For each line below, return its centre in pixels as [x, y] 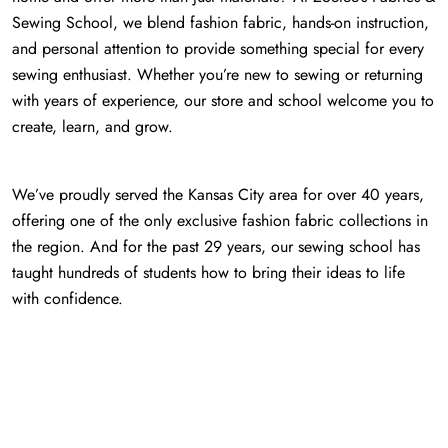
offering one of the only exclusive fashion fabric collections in [220, 220]
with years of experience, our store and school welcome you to [223, 100]
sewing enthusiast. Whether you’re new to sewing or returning [217, 74]
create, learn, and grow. [92, 126]
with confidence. [67, 298]
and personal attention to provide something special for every [218, 48]
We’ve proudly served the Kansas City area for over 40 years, [218, 194]
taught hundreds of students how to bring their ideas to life [208, 272]
